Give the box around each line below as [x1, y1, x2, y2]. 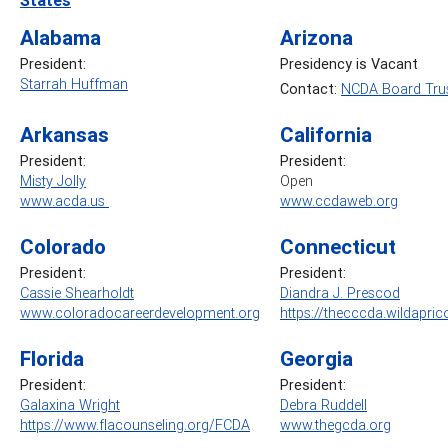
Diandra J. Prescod [280, 283, 400, 302]
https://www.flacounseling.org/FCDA [20, 415, 250, 434]
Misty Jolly [20, 171, 86, 190]
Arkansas [20, 121, 109, 148]
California [280, 121, 372, 148]
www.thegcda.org [280, 415, 391, 434]
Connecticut [280, 233, 396, 260]
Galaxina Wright [20, 395, 120, 414]
